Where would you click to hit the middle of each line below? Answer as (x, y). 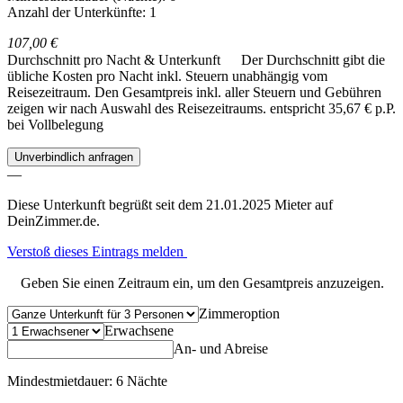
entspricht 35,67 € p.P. (333, 109)
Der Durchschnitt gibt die (313, 60)
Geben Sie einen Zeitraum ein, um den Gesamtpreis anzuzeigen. (202, 283)
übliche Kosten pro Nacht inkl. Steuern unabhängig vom (167, 76)
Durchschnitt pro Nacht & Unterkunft (116, 60)
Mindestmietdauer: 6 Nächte (87, 381)
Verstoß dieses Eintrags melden (97, 252)
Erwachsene (139, 331)
